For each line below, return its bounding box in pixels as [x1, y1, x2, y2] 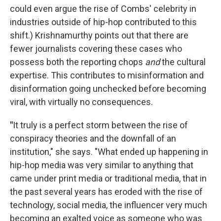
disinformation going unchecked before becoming [10, 83, 206, 94]
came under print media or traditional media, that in [10, 173, 207, 184]
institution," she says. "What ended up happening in [10, 146, 208, 157]
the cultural [162, 56, 206, 67]
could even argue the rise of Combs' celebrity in [10, 3, 196, 14]
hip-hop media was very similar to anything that [10, 159, 193, 170]
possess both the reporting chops [10, 56, 145, 67]
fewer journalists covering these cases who [10, 43, 182, 54]
